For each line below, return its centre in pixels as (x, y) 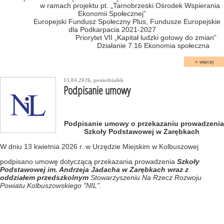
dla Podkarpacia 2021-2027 (112, 29)
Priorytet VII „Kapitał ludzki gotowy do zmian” (112, 37)
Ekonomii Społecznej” (112, 13)
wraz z (178, 169)
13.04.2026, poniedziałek (93, 80)
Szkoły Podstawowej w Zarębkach (143, 131)
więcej (206, 62)
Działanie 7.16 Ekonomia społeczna (112, 45)
